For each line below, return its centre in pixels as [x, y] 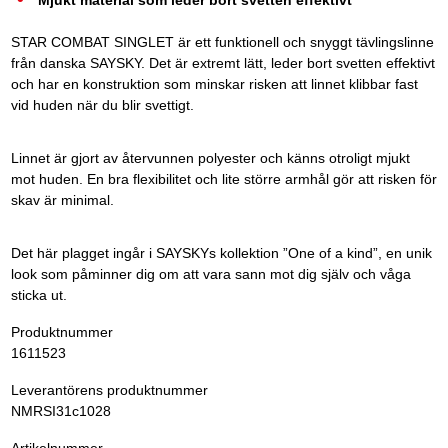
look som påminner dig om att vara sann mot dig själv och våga [210, 275]
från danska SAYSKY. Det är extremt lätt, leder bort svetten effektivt [222, 64]
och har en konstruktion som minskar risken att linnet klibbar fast [214, 85]
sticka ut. [38, 296]
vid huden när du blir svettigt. [102, 106]
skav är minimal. [62, 201]
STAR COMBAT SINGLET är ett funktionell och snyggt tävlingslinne [222, 43]
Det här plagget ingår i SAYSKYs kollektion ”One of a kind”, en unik [221, 254]
